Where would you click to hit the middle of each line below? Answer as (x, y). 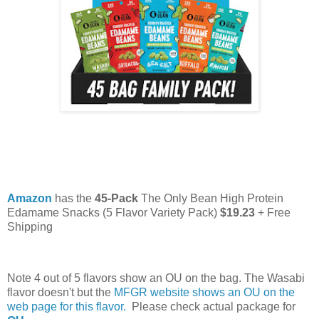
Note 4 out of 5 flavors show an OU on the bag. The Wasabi (156, 278)
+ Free (273, 213)
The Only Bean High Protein (212, 199)
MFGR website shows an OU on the (204, 292)
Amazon (31, 199)
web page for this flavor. (68, 306)
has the (75, 199)
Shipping (30, 227)
